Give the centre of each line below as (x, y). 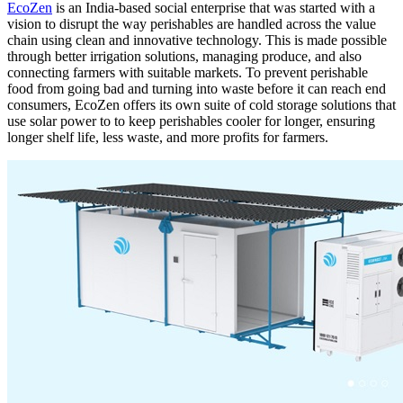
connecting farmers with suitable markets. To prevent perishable (188, 73)
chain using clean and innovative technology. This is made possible (197, 40)
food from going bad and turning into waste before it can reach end (197, 89)
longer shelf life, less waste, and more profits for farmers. (170, 138)
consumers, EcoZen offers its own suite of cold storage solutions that (201, 105)
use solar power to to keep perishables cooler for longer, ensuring (191, 121)
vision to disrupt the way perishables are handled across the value (192, 24)
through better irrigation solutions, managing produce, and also (184, 57)
